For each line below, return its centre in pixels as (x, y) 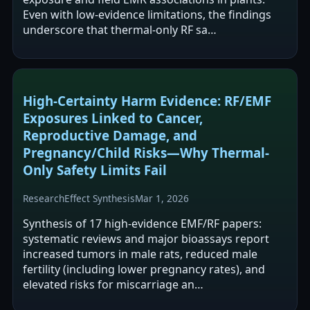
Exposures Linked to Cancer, (113, 118)
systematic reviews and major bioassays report (146, 238)
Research (44, 198)
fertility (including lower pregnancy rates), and (144, 269)
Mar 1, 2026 (162, 198)
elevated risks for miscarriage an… (113, 284)
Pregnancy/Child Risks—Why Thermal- (146, 153)
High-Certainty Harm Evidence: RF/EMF (147, 101)
